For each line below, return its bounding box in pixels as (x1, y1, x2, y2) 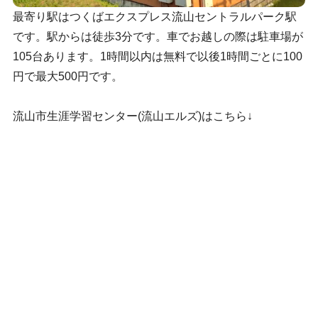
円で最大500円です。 (12, 70, 123, 83)
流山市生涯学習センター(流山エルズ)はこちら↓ (12, 110, 253, 123)
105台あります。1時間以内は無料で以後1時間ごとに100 (12, 50, 302, 63)
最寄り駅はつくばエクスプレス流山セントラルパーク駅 (12, 11, 297, 23)
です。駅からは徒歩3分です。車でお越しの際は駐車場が (12, 31, 303, 43)
